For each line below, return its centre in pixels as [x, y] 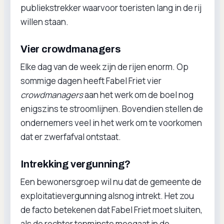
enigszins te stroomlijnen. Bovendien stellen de [112, 109]
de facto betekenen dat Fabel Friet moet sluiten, [111, 210]
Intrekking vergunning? [75, 164]
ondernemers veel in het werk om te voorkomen [111, 123]
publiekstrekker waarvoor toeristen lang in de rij [111, 8]
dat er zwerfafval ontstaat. [71, 137]
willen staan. [44, 22]
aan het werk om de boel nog [138, 95]
